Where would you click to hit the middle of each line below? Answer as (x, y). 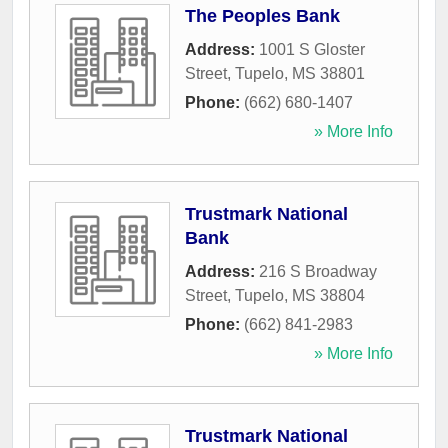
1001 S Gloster (312, 50)
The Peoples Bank (262, 16)
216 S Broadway (318, 272)
